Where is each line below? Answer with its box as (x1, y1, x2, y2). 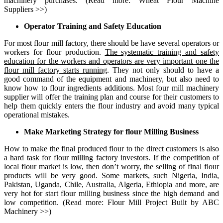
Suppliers (4, 5, 33, 14)
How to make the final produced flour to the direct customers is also (4, 144, 219, 153)
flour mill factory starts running (4, 66, 107, 75)
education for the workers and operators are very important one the (4, 57, 219, 66)
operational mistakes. (4, 111, 70, 119)
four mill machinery (156, 84, 220, 93)
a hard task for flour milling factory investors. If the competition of (4, 153, 219, 162)
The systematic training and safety (105, 48, 219, 57)
